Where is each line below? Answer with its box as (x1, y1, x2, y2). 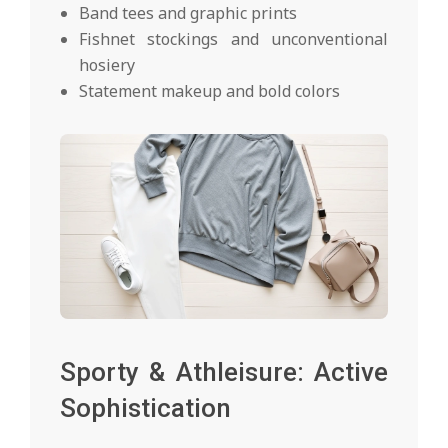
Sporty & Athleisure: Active (60, 356, 388, 387)
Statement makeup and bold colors (79, 80, 341, 103)
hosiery (79, 54, 136, 77)
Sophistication (60, 392, 231, 423)
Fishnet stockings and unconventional (79, 28, 388, 51)
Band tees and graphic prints (79, 2, 298, 25)
